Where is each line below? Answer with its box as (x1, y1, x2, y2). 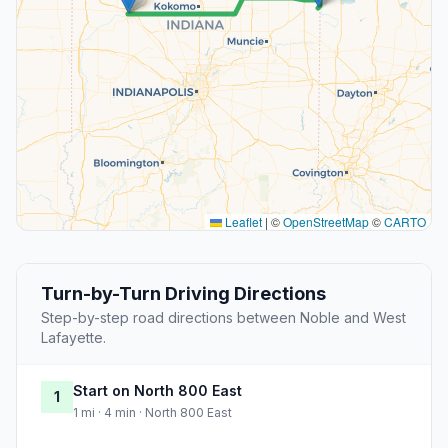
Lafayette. (41, 329, 106, 347)
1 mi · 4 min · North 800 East (73, 405, 232, 421)
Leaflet (222, 213, 262, 231)
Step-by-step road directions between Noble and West (41, 309, 406, 327)
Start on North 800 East (73, 382, 242, 400)
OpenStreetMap (283, 213, 369, 231)
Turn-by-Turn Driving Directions (41, 283, 326, 305)
